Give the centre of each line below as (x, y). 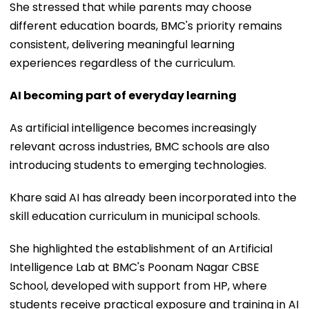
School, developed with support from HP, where (138, 286)
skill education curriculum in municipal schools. (135, 216)
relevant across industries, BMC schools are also (140, 146)
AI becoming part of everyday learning (123, 95)
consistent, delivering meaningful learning (122, 44)
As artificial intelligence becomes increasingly (133, 128)
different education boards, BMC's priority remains (146, 26)
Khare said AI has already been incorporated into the (153, 197)
